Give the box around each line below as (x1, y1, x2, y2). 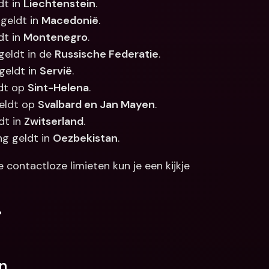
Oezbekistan (53, 131, 118, 145)
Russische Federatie (55, 47, 159, 61)
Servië (40, 64, 72, 78)
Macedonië (41, 13, 98, 28)
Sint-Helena (28, 80, 89, 95)
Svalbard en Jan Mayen (38, 97, 155, 112)
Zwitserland (24, 114, 83, 128)
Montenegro (23, 30, 88, 44)
